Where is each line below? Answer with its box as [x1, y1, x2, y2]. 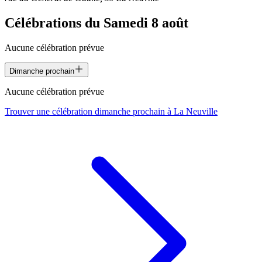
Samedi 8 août [104, 15, 188, 30]
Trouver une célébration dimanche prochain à [5, 106, 174, 116]
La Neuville [174, 106, 218, 116]
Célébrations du [5, 15, 104, 30]
